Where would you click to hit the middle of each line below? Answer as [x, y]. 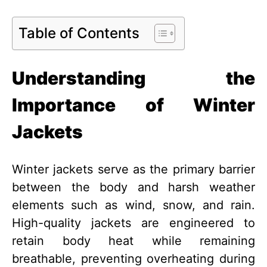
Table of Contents [79, 33]
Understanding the [133, 78]
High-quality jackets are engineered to [133, 223]
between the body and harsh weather [133, 187]
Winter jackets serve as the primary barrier [133, 170]
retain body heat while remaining [133, 241]
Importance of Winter [133, 105]
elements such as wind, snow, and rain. [133, 205]
